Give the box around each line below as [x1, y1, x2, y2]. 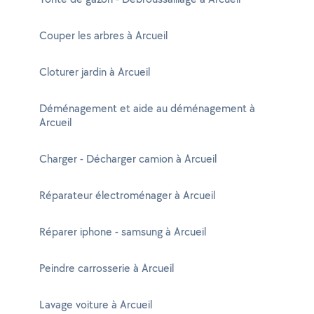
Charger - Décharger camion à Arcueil [39, 151, 217, 166]
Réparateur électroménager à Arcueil [39, 188, 215, 203]
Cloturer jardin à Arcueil [39, 64, 150, 79]
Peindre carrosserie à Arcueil [39, 261, 174, 275]
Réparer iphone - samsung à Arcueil [39, 224, 206, 239]
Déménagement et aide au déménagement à [39, 101, 255, 116]
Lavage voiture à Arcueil [39, 297, 152, 312]
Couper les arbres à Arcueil [39, 28, 168, 43]
